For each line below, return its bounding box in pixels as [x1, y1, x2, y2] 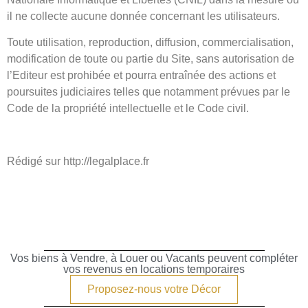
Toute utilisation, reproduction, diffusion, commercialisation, [7, 36, 294, 49]
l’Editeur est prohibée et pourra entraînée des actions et [7, 69, 276, 82]
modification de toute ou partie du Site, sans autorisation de [7, 53, 294, 65]
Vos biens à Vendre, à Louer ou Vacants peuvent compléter [10, 252, 298, 265]
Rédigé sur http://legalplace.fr [7, 155, 149, 168]
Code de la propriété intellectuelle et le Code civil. [7, 102, 249, 115]
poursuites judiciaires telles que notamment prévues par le [7, 86, 290, 98]
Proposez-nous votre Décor [87, 283, 221, 296]
